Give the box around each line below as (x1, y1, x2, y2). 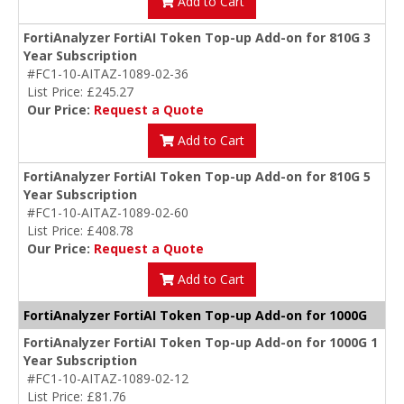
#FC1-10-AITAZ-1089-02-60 (27, 204, 188, 222)
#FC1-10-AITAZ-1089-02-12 (27, 370, 188, 388)
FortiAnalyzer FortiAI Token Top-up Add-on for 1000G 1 (23, 334, 378, 352)
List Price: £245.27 (27, 83, 133, 101)
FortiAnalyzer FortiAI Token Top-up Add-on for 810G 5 (23, 168, 371, 186)
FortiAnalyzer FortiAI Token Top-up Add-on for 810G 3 (23, 29, 371, 47)
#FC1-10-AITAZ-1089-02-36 (27, 65, 188, 83)
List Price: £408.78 (27, 222, 133, 240)
